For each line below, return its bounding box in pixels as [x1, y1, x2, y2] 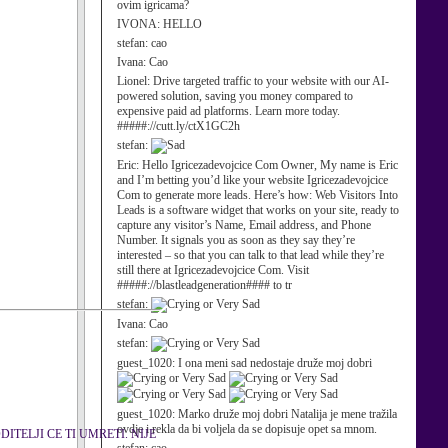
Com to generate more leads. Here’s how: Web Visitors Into [117, 188, 398, 202]
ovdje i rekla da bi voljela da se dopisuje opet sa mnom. [117, 422, 377, 436]
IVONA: [117, 17, 163, 31]
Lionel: [117, 74, 153, 88]
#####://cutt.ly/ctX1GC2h [117, 119, 240, 133]
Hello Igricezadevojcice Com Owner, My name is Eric [142, 158, 398, 172]
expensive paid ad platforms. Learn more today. [117, 104, 340, 118]
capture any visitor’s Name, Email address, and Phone [117, 218, 371, 232]
